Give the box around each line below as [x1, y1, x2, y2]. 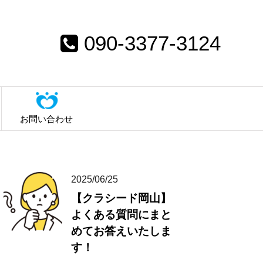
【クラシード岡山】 [71, 192, 171, 205]
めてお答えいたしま [71, 225, 171, 238]
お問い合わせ [19, 114, 73, 124]
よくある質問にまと [71, 208, 171, 221]
